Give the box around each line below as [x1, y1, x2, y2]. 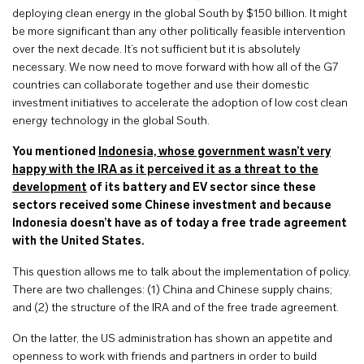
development [12, 182, 87, 194]
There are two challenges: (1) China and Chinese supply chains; [12, 284, 332, 297]
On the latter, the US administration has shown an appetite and [12, 333, 332, 345]
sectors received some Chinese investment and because [12, 200, 331, 212]
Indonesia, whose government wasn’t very [98, 146, 331, 158]
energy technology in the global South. [12, 115, 210, 128]
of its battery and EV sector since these [87, 182, 316, 194]
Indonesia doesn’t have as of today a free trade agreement [12, 218, 347, 230]
